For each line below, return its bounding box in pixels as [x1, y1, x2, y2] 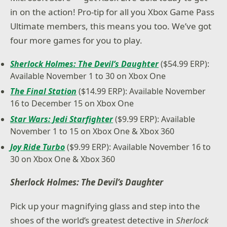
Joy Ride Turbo [10, 141, 65, 153]
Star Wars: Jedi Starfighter [10, 113, 113, 125]
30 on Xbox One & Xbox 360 [10, 153, 116, 165]
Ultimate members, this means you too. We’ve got [10, 20, 212, 32]
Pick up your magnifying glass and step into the [10, 200, 201, 212]
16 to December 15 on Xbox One [10, 98, 134, 109]
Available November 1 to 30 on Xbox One [10, 70, 166, 82]
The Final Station [10, 86, 77, 97]
